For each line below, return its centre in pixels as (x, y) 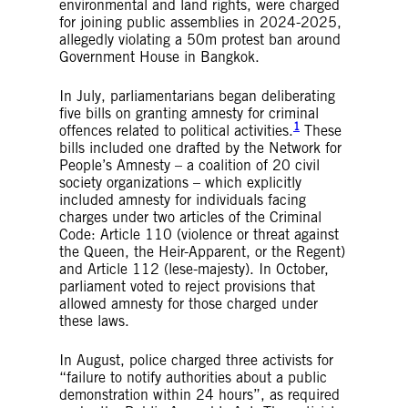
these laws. (94, 321)
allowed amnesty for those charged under (189, 303)
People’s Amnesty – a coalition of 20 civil (189, 165)
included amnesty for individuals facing (183, 199)
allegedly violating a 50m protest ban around (200, 39)
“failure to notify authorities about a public (193, 377)
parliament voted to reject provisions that (187, 286)
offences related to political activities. (176, 130)
